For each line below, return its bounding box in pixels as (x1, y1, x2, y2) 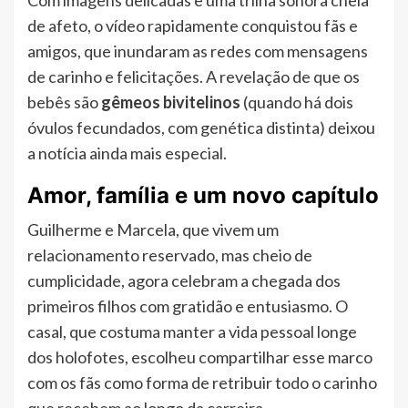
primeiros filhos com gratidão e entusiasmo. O (27, 296, 348, 317)
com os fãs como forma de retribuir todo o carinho (27, 372, 377, 393)
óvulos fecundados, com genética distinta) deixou (27, 117, 375, 138)
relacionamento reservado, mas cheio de (27, 245, 312, 266)
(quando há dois (240, 92, 353, 113)
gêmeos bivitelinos (101, 92, 240, 113)
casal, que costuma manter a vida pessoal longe (27, 321, 357, 342)
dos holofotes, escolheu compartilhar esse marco (27, 347, 372, 368)
